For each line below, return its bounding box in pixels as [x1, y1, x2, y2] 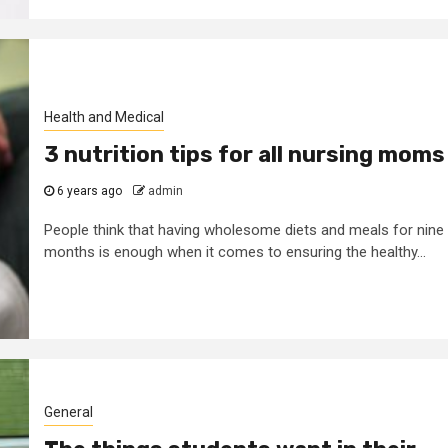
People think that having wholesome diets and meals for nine [43, 220, 444, 239]
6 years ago [53, 183, 125, 198]
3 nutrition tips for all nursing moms [43, 140, 445, 168]
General [43, 403, 93, 420]
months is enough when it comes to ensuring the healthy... [43, 242, 426, 261]
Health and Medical [43, 108, 164, 125]
